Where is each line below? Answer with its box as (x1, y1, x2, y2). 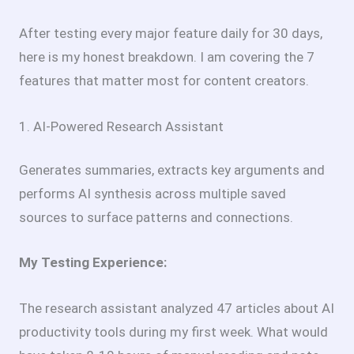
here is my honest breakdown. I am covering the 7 (19, 49, 314, 66)
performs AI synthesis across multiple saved (19, 186, 286, 202)
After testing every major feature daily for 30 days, (19, 25, 322, 42)
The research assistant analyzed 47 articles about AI (19, 299, 334, 316)
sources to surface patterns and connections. (19, 209, 293, 226)
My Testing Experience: (19, 254, 167, 271)
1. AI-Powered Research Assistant (19, 118, 224, 134)
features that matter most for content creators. (19, 73, 309, 89)
